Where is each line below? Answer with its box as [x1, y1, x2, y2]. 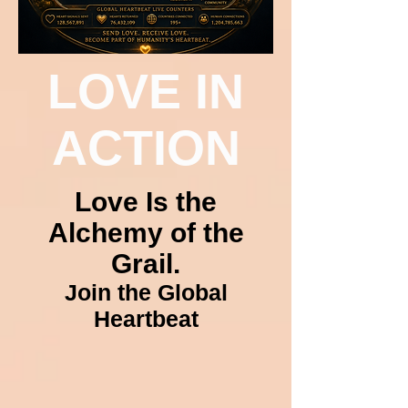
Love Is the [75, 186, 217, 217]
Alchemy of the [47, 217, 244, 248]
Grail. [111, 248, 180, 279]
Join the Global [64, 279, 228, 305]
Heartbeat [93, 305, 199, 331]
